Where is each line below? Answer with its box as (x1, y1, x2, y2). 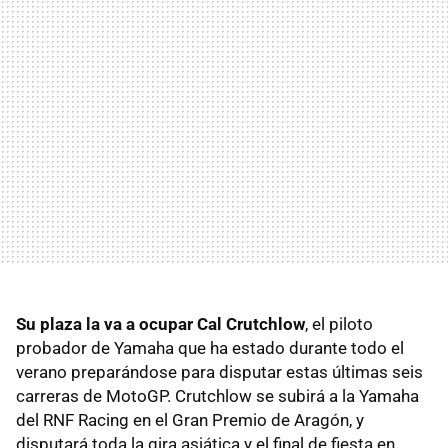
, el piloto (305, 313, 373, 334)
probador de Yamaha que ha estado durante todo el (16, 337, 404, 358)
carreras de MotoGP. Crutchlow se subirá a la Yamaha (16, 385, 419, 406)
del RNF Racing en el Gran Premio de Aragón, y (16, 409, 364, 430)
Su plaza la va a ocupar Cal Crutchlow (16, 313, 305, 334)
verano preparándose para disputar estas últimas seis (16, 361, 423, 382)
